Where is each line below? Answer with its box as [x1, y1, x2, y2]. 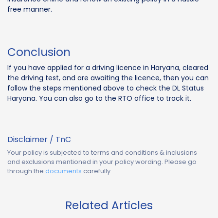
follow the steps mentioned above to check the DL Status [7, 83, 204, 93]
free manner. [7, 4, 52, 14]
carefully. [83, 166, 112, 176]
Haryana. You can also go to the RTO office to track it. [7, 93, 191, 103]
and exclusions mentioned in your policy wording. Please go [7, 157, 197, 166]
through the [7, 166, 44, 176]
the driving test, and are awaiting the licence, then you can [7, 73, 209, 83]
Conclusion [7, 44, 71, 60]
